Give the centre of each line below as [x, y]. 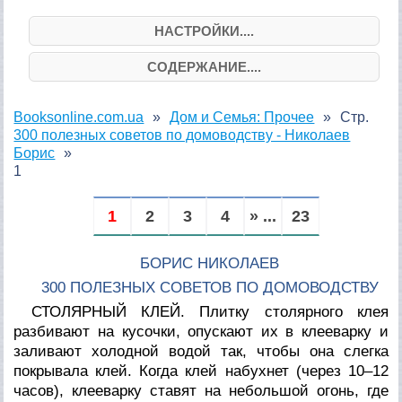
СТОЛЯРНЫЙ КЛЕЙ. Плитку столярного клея [210, 311]
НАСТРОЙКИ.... [204, 31]
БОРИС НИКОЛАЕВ [210, 263]
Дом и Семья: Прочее [242, 117]
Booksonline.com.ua [79, 117]
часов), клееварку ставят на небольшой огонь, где [201, 390]
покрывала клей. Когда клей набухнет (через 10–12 [201, 371]
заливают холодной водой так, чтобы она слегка [201, 351]
